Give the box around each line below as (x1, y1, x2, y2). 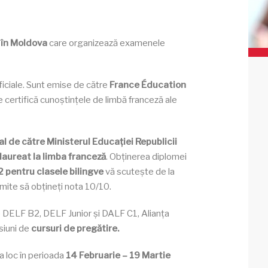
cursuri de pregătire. (31, 223, 119, 234)
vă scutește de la (103, 166, 175, 177)
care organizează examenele (47, 38, 165, 48)
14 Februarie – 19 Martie (66, 250, 170, 261)
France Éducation (109, 80, 186, 90)
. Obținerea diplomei (106, 151, 187, 162)
